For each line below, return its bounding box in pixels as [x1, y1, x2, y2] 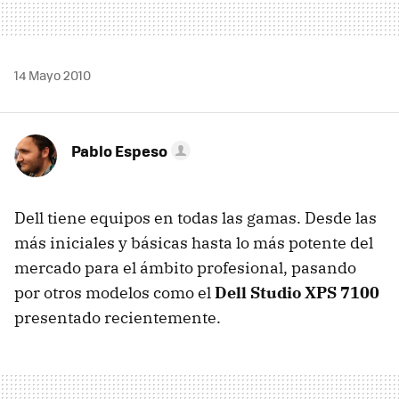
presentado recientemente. [14, 306, 221, 328]
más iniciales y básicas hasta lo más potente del [14, 232, 373, 253]
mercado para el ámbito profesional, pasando [14, 256, 356, 278]
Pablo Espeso [71, 139, 167, 161]
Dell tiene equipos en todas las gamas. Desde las [14, 207, 377, 228]
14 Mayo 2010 [14, 65, 91, 84]
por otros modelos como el [14, 281, 215, 303]
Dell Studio [215, 281, 305, 303]
